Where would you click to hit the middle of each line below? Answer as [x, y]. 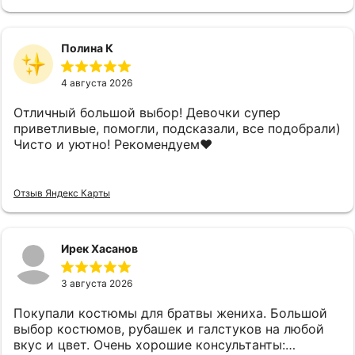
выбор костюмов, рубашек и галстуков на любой [169, 329]
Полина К [87, 48]
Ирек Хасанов [99, 249]
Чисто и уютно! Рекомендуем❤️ [113, 145]
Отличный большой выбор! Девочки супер [147, 113]
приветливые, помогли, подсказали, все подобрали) [177, 129]
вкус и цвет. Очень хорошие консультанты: [149, 345]
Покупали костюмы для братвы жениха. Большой [170, 313]
